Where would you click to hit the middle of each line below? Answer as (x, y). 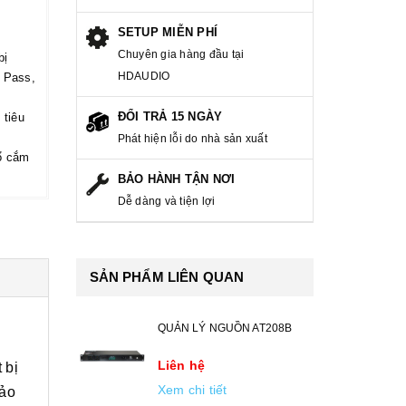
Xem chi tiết (192, 390)
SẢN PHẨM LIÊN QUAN (167, 277)
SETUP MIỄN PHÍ (167, 33)
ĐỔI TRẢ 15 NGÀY (170, 117)
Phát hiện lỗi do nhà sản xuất (192, 139)
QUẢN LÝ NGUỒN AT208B (225, 329)
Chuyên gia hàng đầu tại (181, 55)
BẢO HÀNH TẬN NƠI (176, 179)
